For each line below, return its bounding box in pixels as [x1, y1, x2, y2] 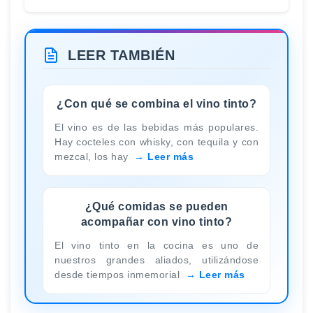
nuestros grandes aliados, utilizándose [54, 254, 259, 265]
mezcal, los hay [54, 150, 131, 162]
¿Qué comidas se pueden [85, 200, 228, 212]
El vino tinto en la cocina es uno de [54, 239, 259, 251]
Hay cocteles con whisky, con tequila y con [54, 136, 259, 147]
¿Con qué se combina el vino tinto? [57, 97, 256, 110]
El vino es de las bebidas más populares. [54, 121, 259, 133]
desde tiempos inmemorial [54, 268, 183, 280]
